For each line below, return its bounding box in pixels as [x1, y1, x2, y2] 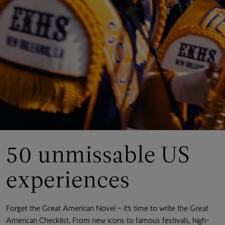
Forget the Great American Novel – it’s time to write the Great [6, 203, 208, 213]
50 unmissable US [6, 142, 191, 168]
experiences [6, 167, 130, 193]
